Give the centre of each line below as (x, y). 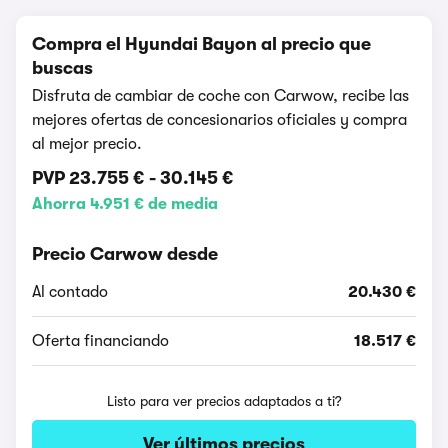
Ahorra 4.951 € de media (125, 204)
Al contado (70, 292)
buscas (62, 68)
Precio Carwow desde (125, 254)
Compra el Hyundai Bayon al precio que (201, 44)
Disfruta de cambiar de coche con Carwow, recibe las (220, 96)
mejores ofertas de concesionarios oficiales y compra (219, 120)
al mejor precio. (87, 144)
